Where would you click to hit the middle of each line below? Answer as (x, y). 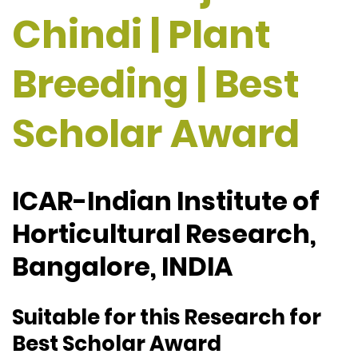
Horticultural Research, (164, 234)
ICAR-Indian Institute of (166, 201)
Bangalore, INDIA (122, 267)
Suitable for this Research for (167, 317)
